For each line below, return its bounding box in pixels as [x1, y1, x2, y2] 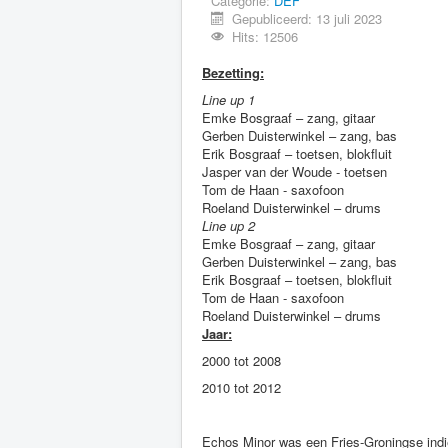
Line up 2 [202, 216, 255, 235]
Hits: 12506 [232, 27, 299, 46]
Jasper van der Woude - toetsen [202, 162, 387, 181]
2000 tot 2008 [202, 351, 281, 370]
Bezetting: [202, 63, 264, 82]
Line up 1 [202, 90, 255, 109]
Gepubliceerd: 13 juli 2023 [232, 9, 383, 28]
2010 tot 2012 [202, 378, 281, 397]
